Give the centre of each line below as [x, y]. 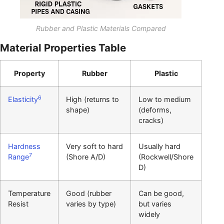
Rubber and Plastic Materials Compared [101, 28]
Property [29, 73]
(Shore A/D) [86, 157]
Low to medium [165, 99]
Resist [18, 204]
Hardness [24, 146]
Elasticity [23, 99]
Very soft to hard [94, 146]
